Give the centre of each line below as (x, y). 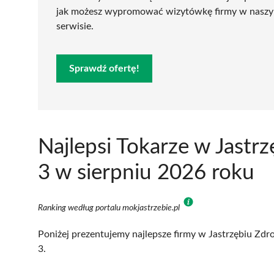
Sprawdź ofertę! (104, 68)
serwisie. (75, 26)
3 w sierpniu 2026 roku (146, 172)
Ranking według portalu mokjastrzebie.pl (110, 208)
